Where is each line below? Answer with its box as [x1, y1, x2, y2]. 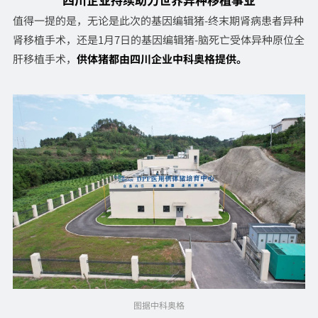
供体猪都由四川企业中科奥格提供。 [76, 50, 247, 66]
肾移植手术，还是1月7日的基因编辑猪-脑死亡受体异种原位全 [12, 31, 305, 47]
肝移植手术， [12, 50, 77, 66]
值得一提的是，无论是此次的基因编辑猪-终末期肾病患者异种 [12, 12, 304, 28]
